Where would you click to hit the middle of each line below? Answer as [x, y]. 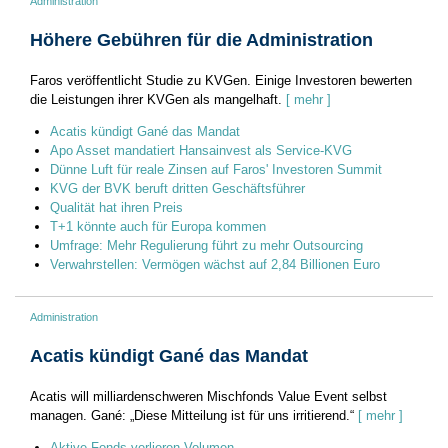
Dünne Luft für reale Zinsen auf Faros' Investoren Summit [216, 169]
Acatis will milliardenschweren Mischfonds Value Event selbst [208, 396]
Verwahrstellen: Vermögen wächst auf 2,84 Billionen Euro [215, 264]
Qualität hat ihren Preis [116, 207]
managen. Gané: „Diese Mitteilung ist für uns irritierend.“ [192, 415]
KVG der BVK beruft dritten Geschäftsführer [177, 188]
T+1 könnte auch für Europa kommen [158, 226]
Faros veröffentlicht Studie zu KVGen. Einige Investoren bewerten [221, 80]
